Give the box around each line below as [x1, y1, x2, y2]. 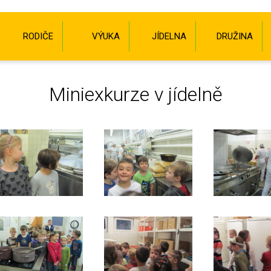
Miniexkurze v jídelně [48, 83, 223, 106]
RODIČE [23, 31, 53, 42]
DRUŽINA [217, 31, 253, 42]
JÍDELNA [152, 31, 186, 42]
